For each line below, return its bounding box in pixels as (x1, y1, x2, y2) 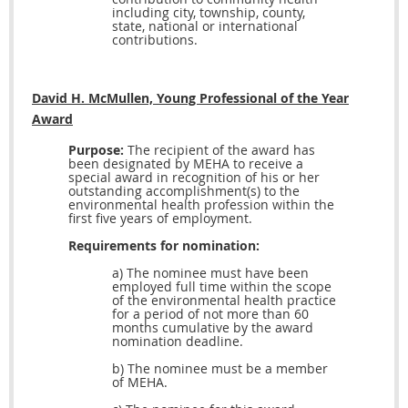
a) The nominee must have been (112, 264, 309, 282)
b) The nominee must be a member (112, 360, 328, 378)
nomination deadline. (112, 332, 243, 351)
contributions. (112, 31, 198, 49)
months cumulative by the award (112, 319, 313, 337)
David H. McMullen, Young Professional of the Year (32, 89, 349, 107)
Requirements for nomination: (68, 237, 260, 255)
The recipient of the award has (124, 141, 315, 159)
